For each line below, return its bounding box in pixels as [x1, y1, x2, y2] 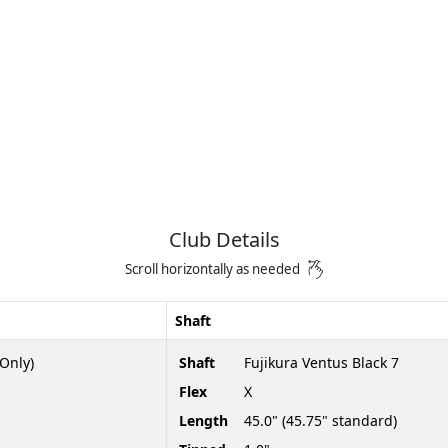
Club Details [168, 226, 280, 253]
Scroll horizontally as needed [125, 260, 301, 278]
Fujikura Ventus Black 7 [244, 352, 399, 372]
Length [179, 410, 228, 430]
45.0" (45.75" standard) [244, 410, 397, 430]
